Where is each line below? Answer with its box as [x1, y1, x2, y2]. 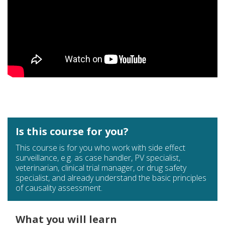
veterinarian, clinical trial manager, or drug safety [16, 162, 186, 174]
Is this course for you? [16, 125, 129, 139]
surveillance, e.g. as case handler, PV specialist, [16, 152, 180, 164]
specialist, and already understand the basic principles [16, 172, 206, 184]
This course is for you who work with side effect [16, 142, 185, 154]
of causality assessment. [16, 182, 102, 194]
